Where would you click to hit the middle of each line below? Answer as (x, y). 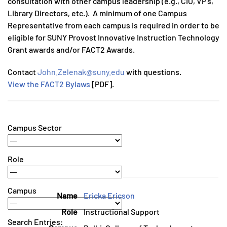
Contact (23, 72)
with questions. (153, 72)
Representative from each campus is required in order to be (113, 25)
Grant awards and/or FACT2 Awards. (72, 49)
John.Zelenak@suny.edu (81, 72)
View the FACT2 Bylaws (49, 84)
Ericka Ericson (109, 196)
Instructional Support (122, 212)
